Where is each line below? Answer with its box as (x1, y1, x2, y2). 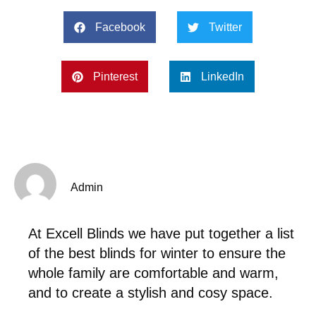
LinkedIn (201, 70, 244, 83)
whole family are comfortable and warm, (28, 265, 279, 281)
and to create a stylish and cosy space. (28, 285, 273, 301)
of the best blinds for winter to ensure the (28, 245, 286, 262)
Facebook (95, 20, 145, 33)
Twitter (209, 20, 242, 33)
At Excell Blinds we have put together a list (28, 226, 294, 242)
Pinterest (93, 70, 138, 83)
